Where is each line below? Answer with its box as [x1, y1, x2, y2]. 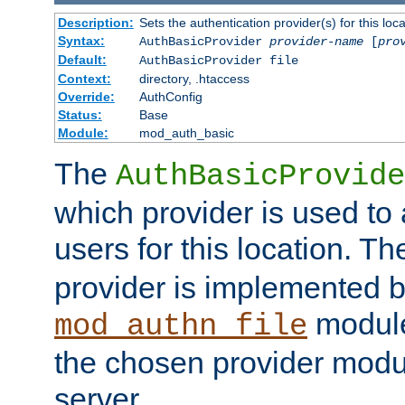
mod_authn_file [54, 308, 307, 344]
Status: [57, 107, 102, 122]
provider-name [268, 33, 363, 49]
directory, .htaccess [138, 71, 250, 86]
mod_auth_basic [138, 125, 234, 140]
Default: [57, 52, 107, 67]
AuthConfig [138, 89, 202, 104]
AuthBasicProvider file [138, 52, 298, 68]
